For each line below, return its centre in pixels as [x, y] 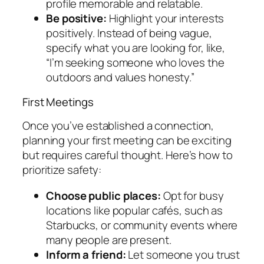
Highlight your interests [165, 19]
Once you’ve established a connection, [118, 126]
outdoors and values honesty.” [121, 77]
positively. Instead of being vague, [129, 33]
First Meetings [58, 102]
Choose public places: [103, 195]
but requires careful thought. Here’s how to [128, 155]
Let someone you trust [183, 254]
